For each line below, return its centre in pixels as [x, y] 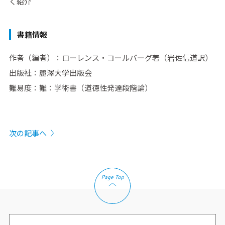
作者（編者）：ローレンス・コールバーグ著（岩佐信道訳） [110, 58]
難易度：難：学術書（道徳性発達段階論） [80, 88]
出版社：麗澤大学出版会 [50, 73]
